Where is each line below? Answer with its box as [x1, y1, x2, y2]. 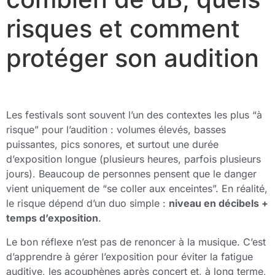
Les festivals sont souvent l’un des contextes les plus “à [6, 109, 262, 122]
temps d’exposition [6, 212, 98, 225]
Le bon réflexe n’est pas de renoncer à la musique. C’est [6, 235, 266, 248]
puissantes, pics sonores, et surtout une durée [6, 138, 219, 151]
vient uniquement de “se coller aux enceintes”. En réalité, [6, 182, 268, 195]
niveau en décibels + [169, 197, 268, 210]
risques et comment [6, 14, 240, 44]
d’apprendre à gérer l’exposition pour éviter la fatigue [6, 250, 253, 263]
